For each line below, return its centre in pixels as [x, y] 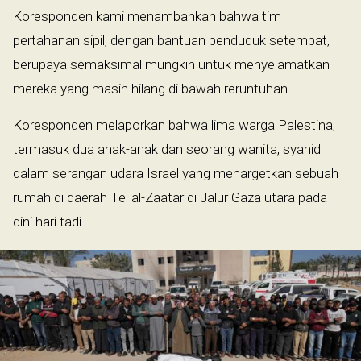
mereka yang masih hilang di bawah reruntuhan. [152, 89]
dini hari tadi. [49, 222]
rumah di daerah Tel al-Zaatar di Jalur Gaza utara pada [170, 198]
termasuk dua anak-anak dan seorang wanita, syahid [167, 149]
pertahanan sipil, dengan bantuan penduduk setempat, [171, 41]
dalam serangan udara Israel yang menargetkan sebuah [176, 174]
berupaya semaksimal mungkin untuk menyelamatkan [171, 65]
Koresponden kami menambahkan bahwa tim [147, 17]
